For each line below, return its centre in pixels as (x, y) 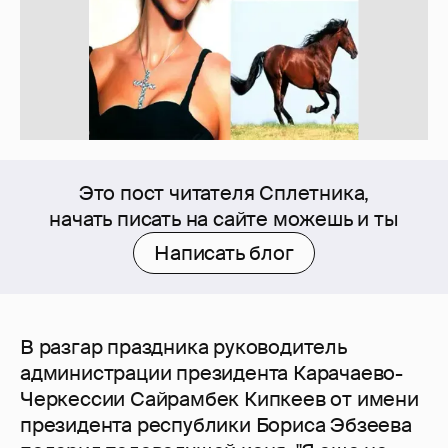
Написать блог (224, 253)
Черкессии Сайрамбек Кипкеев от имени (219, 399)
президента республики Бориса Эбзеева (216, 425)
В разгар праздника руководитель (183, 347)
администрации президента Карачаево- (211, 373)
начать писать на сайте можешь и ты (224, 219)
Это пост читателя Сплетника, (224, 193)
